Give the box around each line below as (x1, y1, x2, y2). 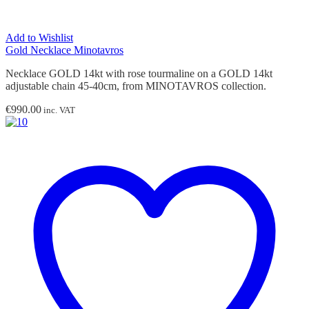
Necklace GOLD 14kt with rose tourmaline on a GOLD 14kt (6, 67, 272, 79)
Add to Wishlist (6, 31, 73, 43)
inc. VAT (41, 104, 75, 115)
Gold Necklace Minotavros (6, 43, 123, 56)
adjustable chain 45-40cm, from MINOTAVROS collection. (6, 79, 266, 92)
